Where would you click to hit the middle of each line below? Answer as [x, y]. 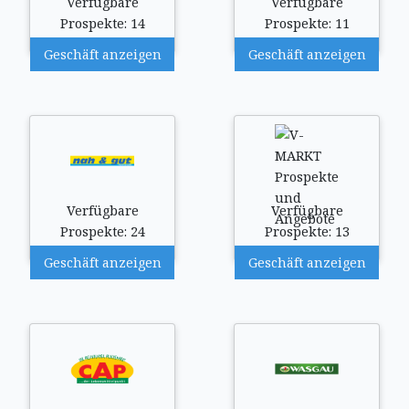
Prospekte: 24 [102, 231]
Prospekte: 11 [307, 23]
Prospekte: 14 [102, 23]
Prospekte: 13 [307, 231]
